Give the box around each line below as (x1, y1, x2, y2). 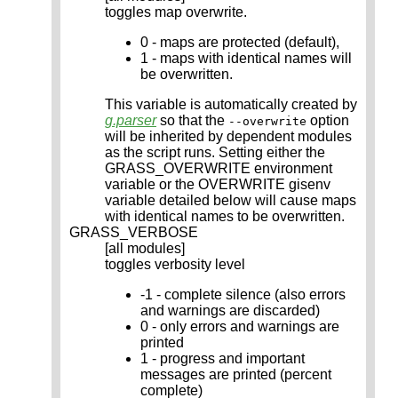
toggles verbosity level (105, 257, 245, 273)
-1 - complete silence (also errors (140, 287, 346, 303)
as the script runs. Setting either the (105, 145, 325, 161)
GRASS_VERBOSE (69, 225, 198, 241)
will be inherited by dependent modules (105, 129, 352, 145)
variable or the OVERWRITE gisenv (105, 177, 330, 193)
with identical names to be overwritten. (105, 209, 345, 225)
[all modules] (105, 241, 185, 257)
